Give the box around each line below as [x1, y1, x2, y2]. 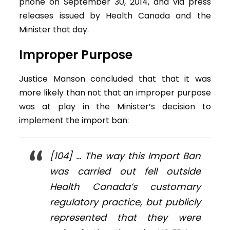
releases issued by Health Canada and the [19, 10, 211, 22]
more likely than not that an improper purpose [19, 87, 211, 99]
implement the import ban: [19, 114, 129, 127]
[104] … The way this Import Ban [50, 149, 201, 163]
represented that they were [50, 211, 201, 224]
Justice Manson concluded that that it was [19, 73, 211, 85]
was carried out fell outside [50, 165, 201, 178]
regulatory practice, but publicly [50, 196, 201, 209]
